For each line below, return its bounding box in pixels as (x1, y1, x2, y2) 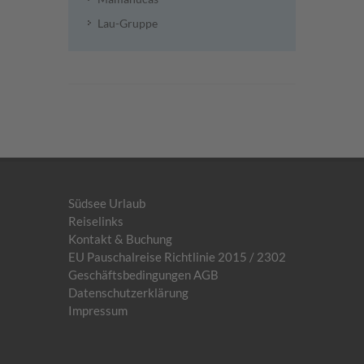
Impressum (68, 303, 128, 318)
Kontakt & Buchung (68, 232, 172, 246)
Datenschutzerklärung (68, 285, 188, 300)
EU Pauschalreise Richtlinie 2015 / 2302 (68, 249, 286, 264)
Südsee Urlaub (68, 196, 145, 210)
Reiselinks (68, 214, 123, 228)
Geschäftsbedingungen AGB (68, 267, 219, 282)
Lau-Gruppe (97, 16, 158, 30)
